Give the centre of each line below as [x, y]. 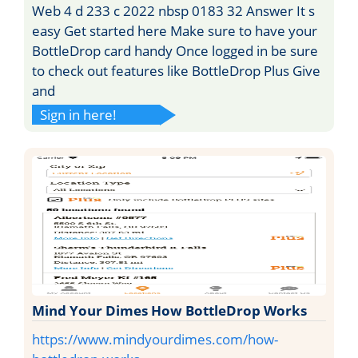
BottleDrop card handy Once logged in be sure [175, 50]
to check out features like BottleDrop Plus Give [176, 70]
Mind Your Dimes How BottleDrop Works [169, 310]
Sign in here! [78, 114]
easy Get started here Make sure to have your [175, 30]
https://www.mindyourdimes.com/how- [155, 339]
